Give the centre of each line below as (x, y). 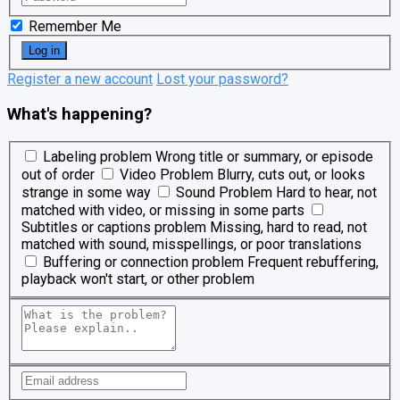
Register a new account (80, 79)
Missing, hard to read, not (288, 228)
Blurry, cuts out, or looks (291, 175)
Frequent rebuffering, (313, 262)
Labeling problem (97, 157)
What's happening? (79, 114)
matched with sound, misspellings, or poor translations (192, 245)
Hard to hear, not (326, 193)
